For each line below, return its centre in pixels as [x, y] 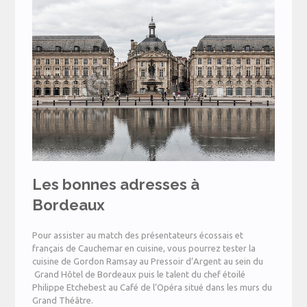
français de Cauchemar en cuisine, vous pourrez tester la [144, 248]
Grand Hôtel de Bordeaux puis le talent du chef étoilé [139, 274]
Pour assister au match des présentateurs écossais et [138, 235]
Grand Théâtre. [63, 300]
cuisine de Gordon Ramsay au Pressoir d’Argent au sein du [148, 261]
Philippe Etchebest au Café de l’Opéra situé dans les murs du [152, 287]
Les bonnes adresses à [116, 185]
